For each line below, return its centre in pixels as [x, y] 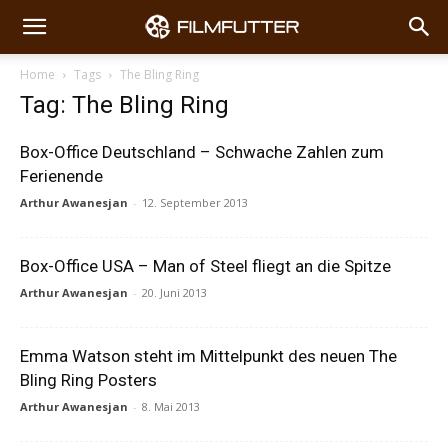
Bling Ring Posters [88, 380]
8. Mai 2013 [171, 406]
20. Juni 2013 [174, 292]
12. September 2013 [195, 202]
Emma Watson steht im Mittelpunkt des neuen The [208, 356]
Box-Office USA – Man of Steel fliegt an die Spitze [205, 266]
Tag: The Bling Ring [124, 105]
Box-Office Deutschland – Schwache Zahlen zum [202, 152]
